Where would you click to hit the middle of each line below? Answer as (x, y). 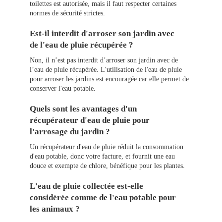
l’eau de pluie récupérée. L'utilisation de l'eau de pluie (106, 70)
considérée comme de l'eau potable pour (103, 198)
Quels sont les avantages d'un (83, 109)
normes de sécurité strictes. (67, 13)
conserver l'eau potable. (63, 89)
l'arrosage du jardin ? (70, 132)
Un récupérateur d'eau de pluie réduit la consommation (107, 147)
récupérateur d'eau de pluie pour (90, 120)
